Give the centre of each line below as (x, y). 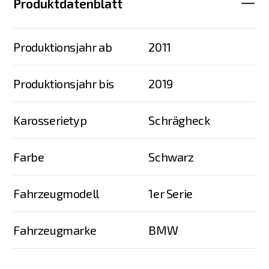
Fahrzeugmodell (56, 193)
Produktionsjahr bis (64, 83)
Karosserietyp (50, 120)
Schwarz (171, 156)
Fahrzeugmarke (55, 230)
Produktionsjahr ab (63, 47)
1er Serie (171, 193)
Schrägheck (179, 120)
